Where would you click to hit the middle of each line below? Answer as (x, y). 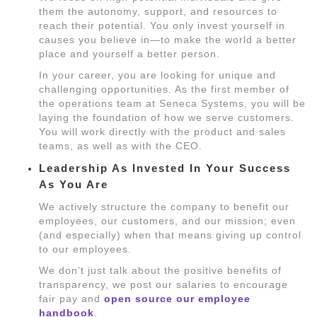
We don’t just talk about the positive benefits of (160, 270)
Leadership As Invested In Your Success (165, 168)
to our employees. (85, 249)
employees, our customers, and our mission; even (167, 221)
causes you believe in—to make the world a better (168, 40)
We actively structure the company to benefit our (164, 207)
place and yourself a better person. (129, 54)
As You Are (74, 184)
